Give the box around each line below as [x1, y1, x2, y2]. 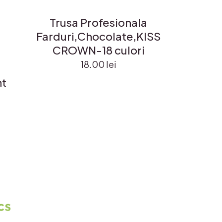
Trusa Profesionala [50, 15, 148, 29]
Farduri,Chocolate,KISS [36, 29, 161, 43]
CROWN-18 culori [52, 43, 145, 57]
